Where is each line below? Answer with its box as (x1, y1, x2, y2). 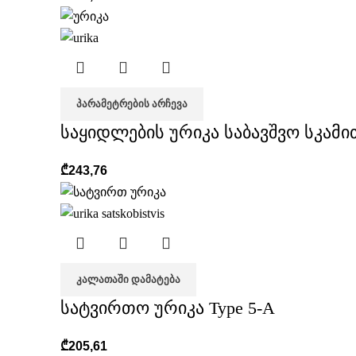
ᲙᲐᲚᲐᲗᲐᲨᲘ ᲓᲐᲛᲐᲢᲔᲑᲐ (76, 273, 180, 285)
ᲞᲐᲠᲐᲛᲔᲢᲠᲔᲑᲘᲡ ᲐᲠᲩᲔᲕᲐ (76, 98, 188, 110)
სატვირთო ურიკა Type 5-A (60, 297, 275, 318)
